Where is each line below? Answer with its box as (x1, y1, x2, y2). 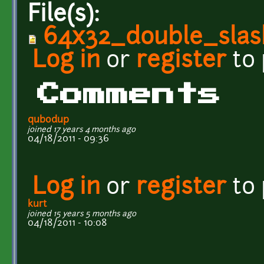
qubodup (28, 115, 69, 125)
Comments (37, 82, 221, 106)
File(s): (28, 4, 105, 27)
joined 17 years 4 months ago (28, 126, 136, 134)
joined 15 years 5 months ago (28, 210, 136, 218)
